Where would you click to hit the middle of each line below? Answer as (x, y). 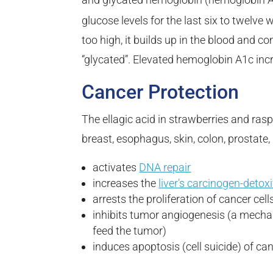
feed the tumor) (130, 231)
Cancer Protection (161, 92)
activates (116, 168)
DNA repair (165, 168)
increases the (126, 183)
